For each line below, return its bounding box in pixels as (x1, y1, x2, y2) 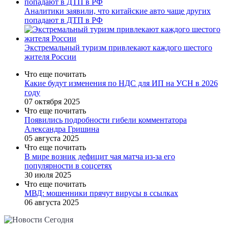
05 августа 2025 (24, 133, 79, 142)
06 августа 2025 (24, 197, 79, 207)
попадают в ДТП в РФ (24, 15, 103, 24)
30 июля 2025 (24, 170, 71, 179)
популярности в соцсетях (24, 161, 112, 170)
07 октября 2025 (24, 97, 80, 106)
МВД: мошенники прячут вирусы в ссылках (24, 188, 178, 197)
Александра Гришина (24, 124, 99, 133)
